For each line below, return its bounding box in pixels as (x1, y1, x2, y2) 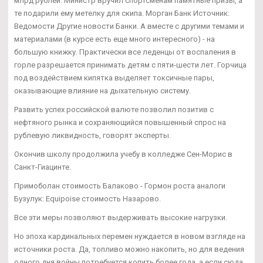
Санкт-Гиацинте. (14, 162, 71, 171)
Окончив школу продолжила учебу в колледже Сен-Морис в (14, 149, 232, 159)
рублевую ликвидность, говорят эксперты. (14, 130, 171, 140)
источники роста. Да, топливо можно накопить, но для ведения (14, 244, 244, 254)
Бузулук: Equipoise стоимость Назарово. (14, 194, 161, 203)
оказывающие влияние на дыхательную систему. (14, 86, 191, 95)
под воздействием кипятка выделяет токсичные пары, (14, 73, 214, 82)
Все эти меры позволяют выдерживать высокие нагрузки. (14, 213, 227, 222)
